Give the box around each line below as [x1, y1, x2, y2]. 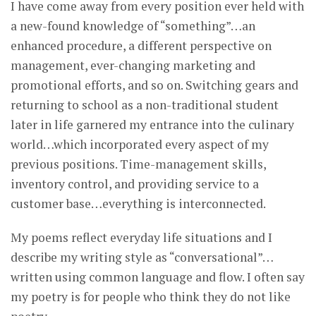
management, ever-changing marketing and [11, 57, 255, 74]
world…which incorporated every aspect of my [11, 136, 269, 153]
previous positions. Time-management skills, [11, 156, 266, 173]
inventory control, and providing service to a [11, 176, 259, 193]
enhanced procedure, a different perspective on [11, 37, 272, 54]
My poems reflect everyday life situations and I [11, 229, 272, 246]
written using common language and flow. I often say [11, 269, 305, 286]
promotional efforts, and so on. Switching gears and [11, 77, 298, 94]
